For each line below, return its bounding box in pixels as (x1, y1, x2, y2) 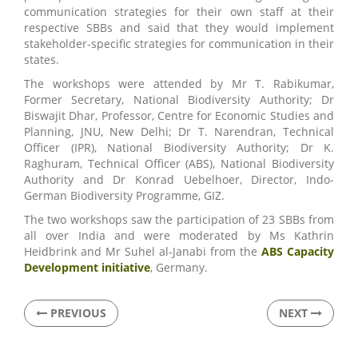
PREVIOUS (47, 305, 106, 321)
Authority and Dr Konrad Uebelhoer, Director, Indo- (24, 172, 334, 188)
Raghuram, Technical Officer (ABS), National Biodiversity (24, 156, 334, 172)
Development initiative (24, 260, 150, 276)
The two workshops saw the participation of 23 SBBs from (24, 212, 334, 228)
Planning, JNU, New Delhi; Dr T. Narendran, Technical (24, 124, 334, 140)
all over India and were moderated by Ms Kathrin (24, 228, 334, 244)
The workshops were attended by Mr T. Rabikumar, (24, 76, 334, 92)
